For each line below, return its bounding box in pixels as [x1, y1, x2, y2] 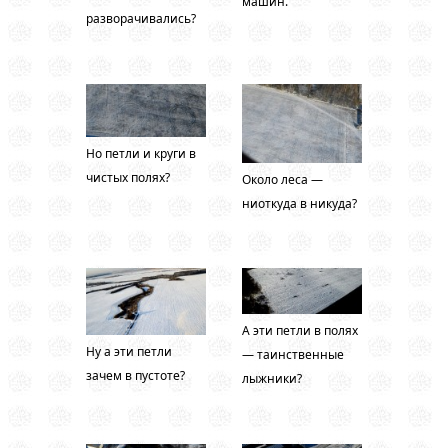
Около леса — [241, 170, 323, 188]
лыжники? [241, 369, 302, 387]
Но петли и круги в [86, 144, 197, 162]
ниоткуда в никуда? [241, 194, 357, 212]
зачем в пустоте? [86, 366, 186, 384]
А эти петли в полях [241, 321, 358, 339]
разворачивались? [86, 10, 197, 28]
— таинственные [241, 345, 344, 363]
